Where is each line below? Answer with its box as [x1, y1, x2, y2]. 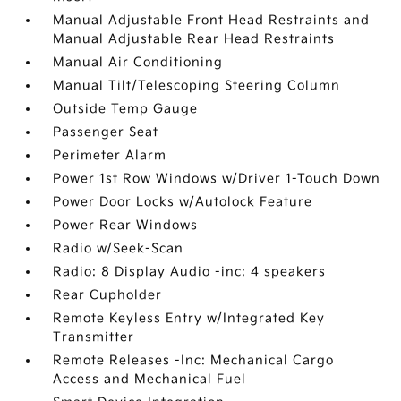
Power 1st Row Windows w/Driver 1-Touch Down [53, 170, 381, 186]
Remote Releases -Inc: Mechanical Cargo [53, 352, 335, 368]
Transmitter [53, 328, 135, 345]
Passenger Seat [53, 124, 159, 140]
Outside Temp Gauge [53, 100, 199, 116]
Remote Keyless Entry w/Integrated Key [53, 310, 326, 326]
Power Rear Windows [53, 217, 199, 233]
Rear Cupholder [53, 286, 163, 303]
